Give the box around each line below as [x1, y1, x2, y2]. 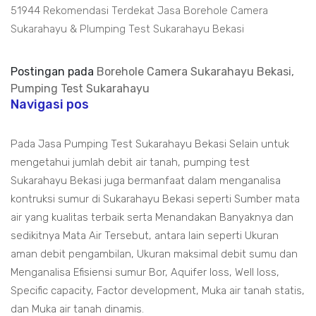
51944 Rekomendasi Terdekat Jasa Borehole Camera [11, 4, 268, 18]
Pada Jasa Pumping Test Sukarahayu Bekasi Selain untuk [11, 138, 289, 151]
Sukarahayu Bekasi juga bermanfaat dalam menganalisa [11, 174, 281, 188]
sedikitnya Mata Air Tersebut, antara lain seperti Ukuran [11, 229, 279, 243]
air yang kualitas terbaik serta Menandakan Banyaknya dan [11, 211, 293, 224]
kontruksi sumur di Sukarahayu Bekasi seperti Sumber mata [11, 193, 300, 206]
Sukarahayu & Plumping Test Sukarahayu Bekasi [11, 23, 244, 36]
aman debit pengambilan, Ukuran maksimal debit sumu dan [11, 248, 298, 261]
